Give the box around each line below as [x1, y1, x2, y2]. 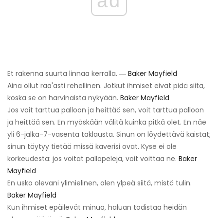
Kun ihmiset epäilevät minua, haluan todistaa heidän [7, 202, 187, 212]
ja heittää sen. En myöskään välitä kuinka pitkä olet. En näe [7, 117, 206, 127]
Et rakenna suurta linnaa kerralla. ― [7, 68, 128, 78]
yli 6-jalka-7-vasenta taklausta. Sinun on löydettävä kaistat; [7, 129, 211, 139]
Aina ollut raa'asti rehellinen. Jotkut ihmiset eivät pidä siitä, [7, 80, 205, 91]
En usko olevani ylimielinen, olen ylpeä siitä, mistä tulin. [7, 178, 192, 188]
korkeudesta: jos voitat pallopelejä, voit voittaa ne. [7, 153, 179, 163]
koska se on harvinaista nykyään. [7, 92, 120, 103]
